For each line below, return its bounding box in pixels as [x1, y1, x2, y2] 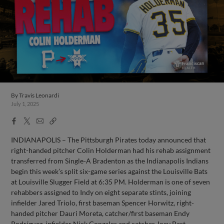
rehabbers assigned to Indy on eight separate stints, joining [11, 187, 191, 196]
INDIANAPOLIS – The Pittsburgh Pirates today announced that [11, 135, 206, 144]
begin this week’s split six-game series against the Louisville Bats [11, 166, 208, 175]
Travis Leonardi [19, 91, 59, 99]
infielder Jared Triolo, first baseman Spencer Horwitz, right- [11, 198, 194, 207]
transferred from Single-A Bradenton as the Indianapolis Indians [11, 156, 209, 165]
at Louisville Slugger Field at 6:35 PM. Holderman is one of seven [11, 177, 210, 186]
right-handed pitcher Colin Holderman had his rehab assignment [11, 145, 211, 154]
